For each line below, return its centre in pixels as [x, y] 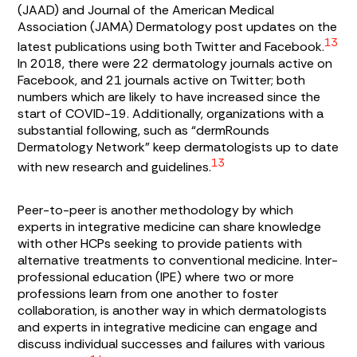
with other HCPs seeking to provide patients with [160, 243]
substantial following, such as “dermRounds [144, 131]
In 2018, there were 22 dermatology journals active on [175, 64]
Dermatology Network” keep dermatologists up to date [178, 147]
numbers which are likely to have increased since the [169, 97]
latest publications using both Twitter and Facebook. [171, 47]
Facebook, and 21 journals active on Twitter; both [162, 80]
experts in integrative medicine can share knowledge [170, 226]
